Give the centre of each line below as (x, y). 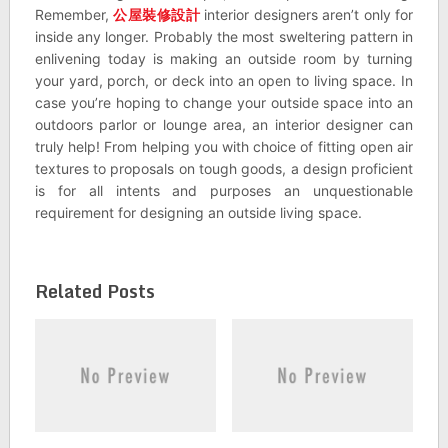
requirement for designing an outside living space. (198, 212)
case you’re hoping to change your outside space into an (224, 102)
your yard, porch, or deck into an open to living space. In (224, 80)
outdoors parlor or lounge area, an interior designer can (224, 124)
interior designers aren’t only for (306, 14)
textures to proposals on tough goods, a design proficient (224, 168)
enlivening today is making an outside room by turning (224, 58)
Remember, (74, 14)
